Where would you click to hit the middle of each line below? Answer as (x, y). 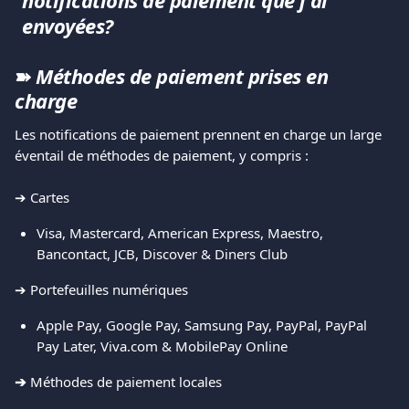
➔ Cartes (42, 197)
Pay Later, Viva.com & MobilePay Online (162, 346)
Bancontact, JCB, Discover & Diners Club (162, 254)
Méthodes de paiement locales (126, 382)
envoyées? (68, 26)
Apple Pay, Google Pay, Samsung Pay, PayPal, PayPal (204, 325)
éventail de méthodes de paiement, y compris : (162, 155)
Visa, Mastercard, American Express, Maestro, (182, 233)
